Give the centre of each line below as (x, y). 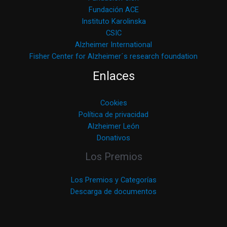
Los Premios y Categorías (113, 180)
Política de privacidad (113, 114)
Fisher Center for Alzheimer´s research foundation (113, 56)
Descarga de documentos (113, 191)
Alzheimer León (113, 126)
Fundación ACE (113, 10)
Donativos (113, 138)
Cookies (113, 103)
